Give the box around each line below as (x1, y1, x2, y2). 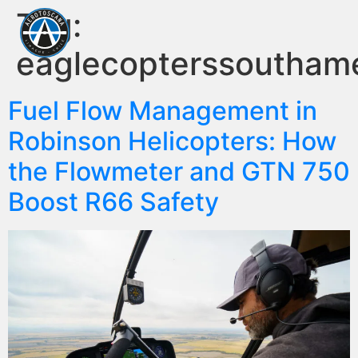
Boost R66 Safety (8, 186, 219, 217)
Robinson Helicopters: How (8, 125, 336, 157)
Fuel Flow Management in (8, 95, 317, 126)
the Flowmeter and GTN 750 (8, 156, 350, 187)
